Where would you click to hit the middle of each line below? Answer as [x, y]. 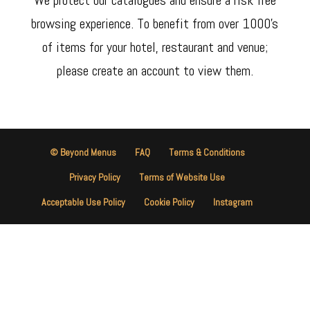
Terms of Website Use [182, 177]
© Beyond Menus [83, 152]
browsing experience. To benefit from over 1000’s [155, 23]
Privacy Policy [95, 177]
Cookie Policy [170, 202]
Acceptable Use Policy [84, 202]
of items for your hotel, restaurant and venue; [155, 47]
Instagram [233, 202]
